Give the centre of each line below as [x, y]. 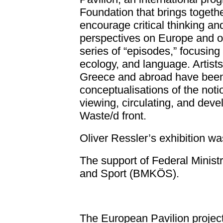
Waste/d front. [113, 116]
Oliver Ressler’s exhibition [144, 138]
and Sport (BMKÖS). [131, 173]
